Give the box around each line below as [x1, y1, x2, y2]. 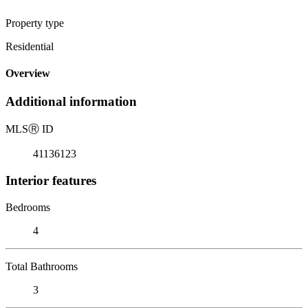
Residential [5, 40, 54, 52]
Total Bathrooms [5, 260, 78, 272]
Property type [5, 16, 64, 29]
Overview [5, 67, 50, 80]
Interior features [5, 173, 96, 188]
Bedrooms [5, 201, 50, 213]
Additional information [5, 94, 137, 109]
